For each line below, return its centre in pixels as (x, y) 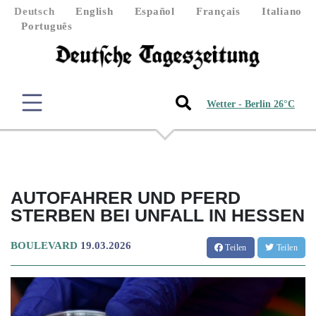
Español (154, 11)
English (95, 11)
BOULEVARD (44, 245)
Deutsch (35, 11)
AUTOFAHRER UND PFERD (126, 197)
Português (47, 26)
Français (218, 11)
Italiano (282, 11)
